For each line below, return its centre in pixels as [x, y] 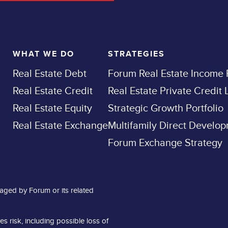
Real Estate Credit [53, 90]
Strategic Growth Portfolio [166, 108]
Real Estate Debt [50, 73]
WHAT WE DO [44, 54]
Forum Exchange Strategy [165, 142]
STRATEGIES [136, 54]
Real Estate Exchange [60, 125]
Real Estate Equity [52, 108]
